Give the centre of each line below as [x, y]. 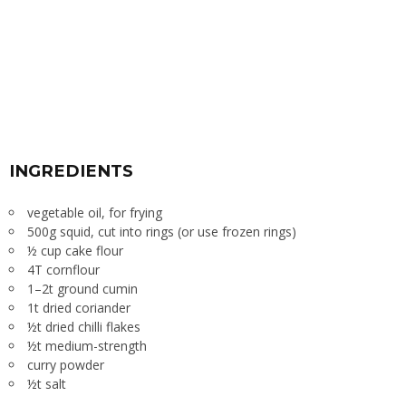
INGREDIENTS [71, 171]
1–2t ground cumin [82, 289]
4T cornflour [63, 270]
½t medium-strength [87, 346]
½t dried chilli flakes [84, 327]
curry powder [66, 365]
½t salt [47, 384]
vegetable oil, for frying [95, 213]
